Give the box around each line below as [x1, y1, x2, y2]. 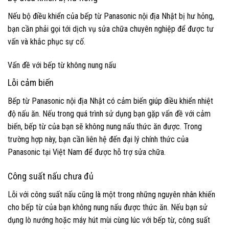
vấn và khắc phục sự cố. [8, 37, 85, 47]
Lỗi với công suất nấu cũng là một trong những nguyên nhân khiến [8, 189, 215, 199]
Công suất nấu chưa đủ [8, 170, 94, 181]
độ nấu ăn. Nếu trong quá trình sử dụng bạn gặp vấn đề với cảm [8, 109, 211, 119]
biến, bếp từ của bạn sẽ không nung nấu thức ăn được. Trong [8, 122, 202, 132]
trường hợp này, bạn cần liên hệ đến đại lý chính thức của [8, 134, 189, 145]
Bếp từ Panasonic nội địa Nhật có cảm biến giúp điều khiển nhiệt [8, 96, 213, 106]
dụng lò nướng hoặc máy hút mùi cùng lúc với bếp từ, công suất [8, 215, 210, 225]
